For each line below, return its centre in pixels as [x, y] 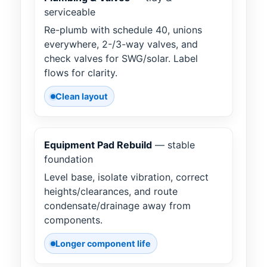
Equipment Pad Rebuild [98, 145]
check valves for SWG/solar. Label [121, 59]
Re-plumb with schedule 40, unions [123, 30]
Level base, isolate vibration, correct [126, 177]
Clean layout [82, 97]
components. [73, 220]
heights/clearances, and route [111, 192]
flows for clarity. [81, 73]
